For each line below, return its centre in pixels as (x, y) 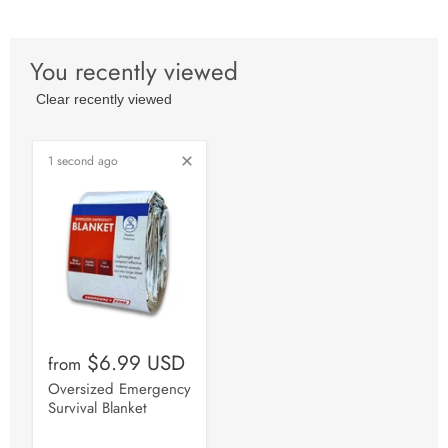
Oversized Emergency (119, 389)
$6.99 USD (136, 363)
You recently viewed (134, 71)
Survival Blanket (97, 408)
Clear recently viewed (104, 98)
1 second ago (83, 160)
